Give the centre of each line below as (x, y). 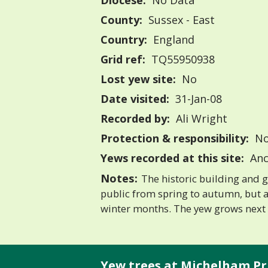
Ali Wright (200, 119)
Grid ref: (123, 60)
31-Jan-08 (197, 99)
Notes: (119, 178)
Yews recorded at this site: (172, 158)
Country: (124, 40)
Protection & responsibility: (175, 138)
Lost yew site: (138, 79)
